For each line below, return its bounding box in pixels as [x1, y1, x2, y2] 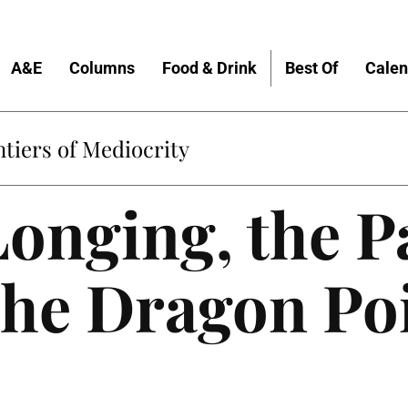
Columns [69, 57, 135, 77]
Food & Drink [162, 57, 257, 77]
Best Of [285, 57, 338, 77]
